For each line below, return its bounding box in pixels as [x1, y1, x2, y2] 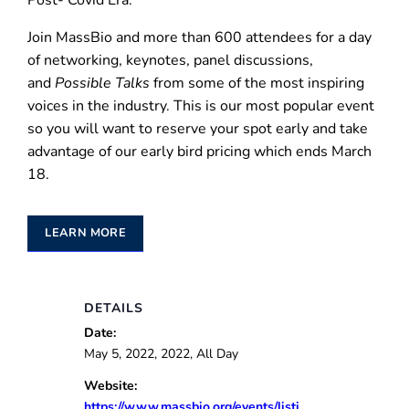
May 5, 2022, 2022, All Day [83, 345, 238, 362]
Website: [83, 377, 137, 394]
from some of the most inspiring [150, 73, 364, 94]
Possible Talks [55, 73, 150, 94]
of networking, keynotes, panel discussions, [27, 50, 313, 71]
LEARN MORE [45, 225, 127, 242]
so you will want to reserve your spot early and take [27, 119, 368, 140]
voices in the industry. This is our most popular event [27, 96, 374, 117]
